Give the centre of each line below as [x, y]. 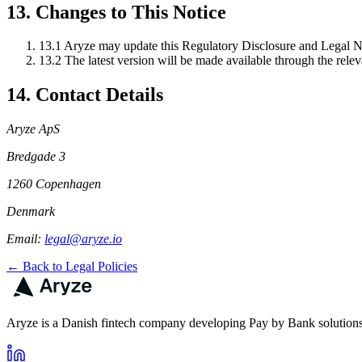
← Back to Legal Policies [72, 267]
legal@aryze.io [83, 239]
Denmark [31, 212]
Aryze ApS [33, 129]
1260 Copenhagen [54, 184]
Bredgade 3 [36, 157]
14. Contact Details [85, 95]
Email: [25, 239]
